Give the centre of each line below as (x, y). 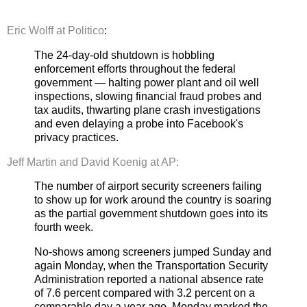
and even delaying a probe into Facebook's (139, 123)
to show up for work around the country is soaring (153, 200)
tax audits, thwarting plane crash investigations (147, 110)
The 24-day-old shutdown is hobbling (124, 55)
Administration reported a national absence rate (149, 280)
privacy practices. (76, 137)
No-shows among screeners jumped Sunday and (153, 252)
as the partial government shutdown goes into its (151, 214)
